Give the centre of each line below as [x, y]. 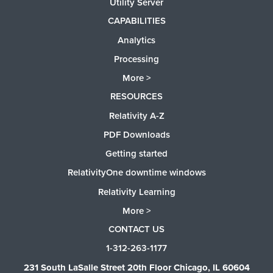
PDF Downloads [136, 134]
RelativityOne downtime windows [136, 173]
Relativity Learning [136, 192]
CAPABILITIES [136, 21]
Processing [136, 59]
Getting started [136, 154]
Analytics [136, 40]
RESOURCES [136, 97]
